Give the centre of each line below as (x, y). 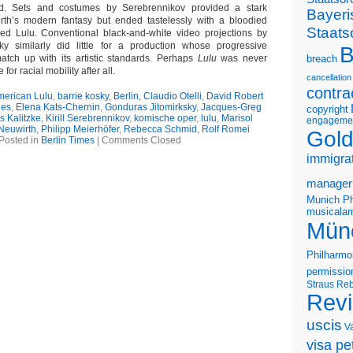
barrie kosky (83, 96)
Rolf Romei (225, 129)
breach (322, 59)
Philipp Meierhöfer (80, 129)
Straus (320, 284)
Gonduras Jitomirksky (150, 107)
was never (244, 58)
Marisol (237, 118)
